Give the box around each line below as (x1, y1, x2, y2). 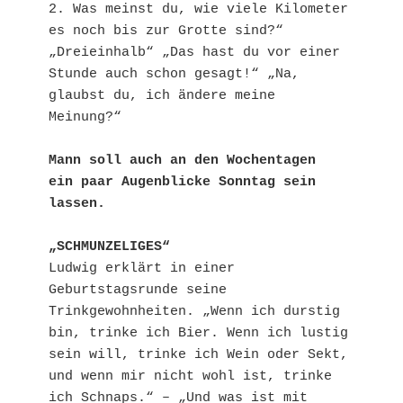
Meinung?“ (49, 110, 121, 126)
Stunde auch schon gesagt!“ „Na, (49, 67, 300, 83)
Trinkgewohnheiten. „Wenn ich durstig (49, 304, 340, 320)
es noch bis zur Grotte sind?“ (49, 23, 283, 40)
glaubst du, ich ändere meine (49, 88, 275, 104)
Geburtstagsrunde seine (49, 282, 227, 299)
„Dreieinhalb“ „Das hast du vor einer (49, 45, 340, 61)
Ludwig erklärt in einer (49, 261, 235, 277)
